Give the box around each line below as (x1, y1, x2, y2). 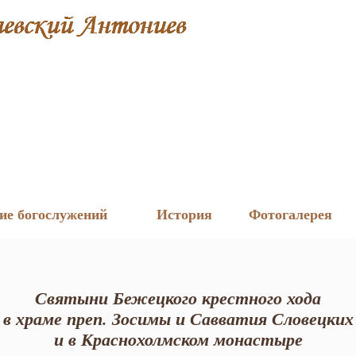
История (157, 203, 212, 224)
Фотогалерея (248, 203, 332, 224)
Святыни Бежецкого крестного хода (35, 285, 321, 310)
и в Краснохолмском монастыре (53, 327, 303, 351)
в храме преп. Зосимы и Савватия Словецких (2, 306, 354, 331)
